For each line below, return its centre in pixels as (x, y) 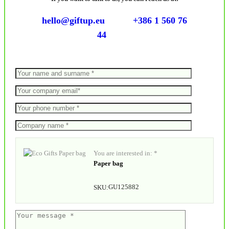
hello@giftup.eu (73, 21)
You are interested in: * (125, 153)
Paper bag (108, 164)
